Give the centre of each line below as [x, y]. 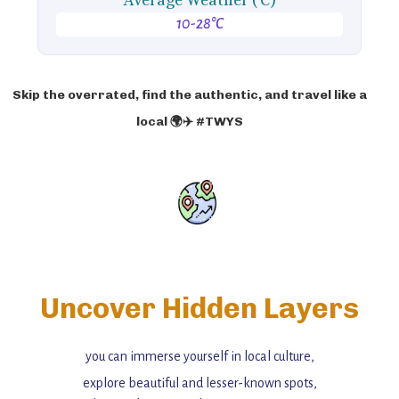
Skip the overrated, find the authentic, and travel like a [189, 95]
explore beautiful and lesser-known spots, [199, 383]
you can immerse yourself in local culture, [199, 356]
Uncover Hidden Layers [199, 308]
